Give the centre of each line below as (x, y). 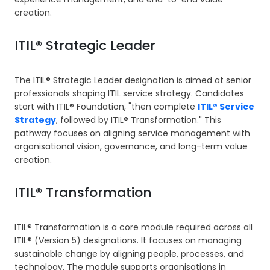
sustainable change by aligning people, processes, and (129, 253)
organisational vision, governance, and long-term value (131, 146)
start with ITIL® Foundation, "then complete (106, 106)
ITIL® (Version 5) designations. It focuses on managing (128, 240)
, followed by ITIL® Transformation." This (139, 120)
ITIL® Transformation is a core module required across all (133, 227)
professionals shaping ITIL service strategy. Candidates (129, 93)
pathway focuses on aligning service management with (132, 133)
